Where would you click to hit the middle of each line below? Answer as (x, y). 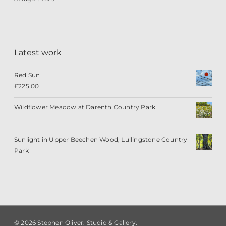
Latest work (38, 53)
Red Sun (27, 75)
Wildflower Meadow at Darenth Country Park (85, 107)
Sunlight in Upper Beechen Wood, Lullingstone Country (101, 139)
